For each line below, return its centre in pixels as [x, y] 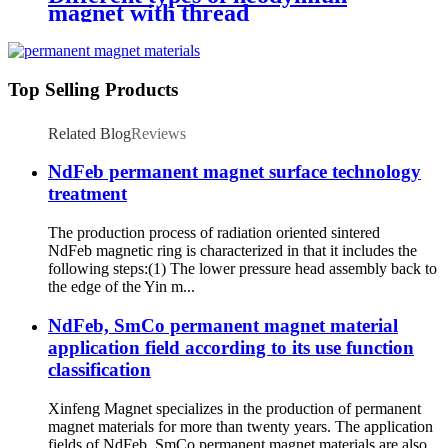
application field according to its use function [231, 347]
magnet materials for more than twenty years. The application [240, 426]
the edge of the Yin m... [121, 287]
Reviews [158, 133]
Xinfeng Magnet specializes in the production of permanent [234, 408]
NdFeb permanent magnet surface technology [234, 172]
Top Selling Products [93, 90]
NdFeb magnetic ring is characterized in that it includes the [232, 251]
